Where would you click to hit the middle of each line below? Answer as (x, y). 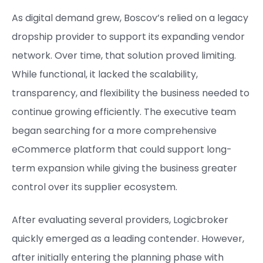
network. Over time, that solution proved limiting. (124, 55)
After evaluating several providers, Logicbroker (120, 220)
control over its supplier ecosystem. (95, 187)
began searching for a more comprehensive (114, 130)
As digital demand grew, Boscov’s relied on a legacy (130, 18)
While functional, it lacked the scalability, (105, 74)
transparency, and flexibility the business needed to (131, 93)
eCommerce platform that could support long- (122, 149)
